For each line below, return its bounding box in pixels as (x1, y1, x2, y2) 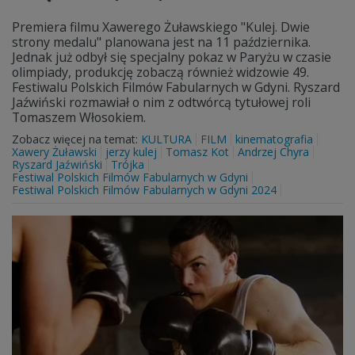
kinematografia (235, 132, 313, 147)
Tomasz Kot (166, 144, 229, 159)
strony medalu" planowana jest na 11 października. (12, 33, 311, 51)
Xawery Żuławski (12, 144, 97, 159)
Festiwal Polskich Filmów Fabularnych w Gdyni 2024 (12, 182, 277, 197)
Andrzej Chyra (238, 144, 309, 159)
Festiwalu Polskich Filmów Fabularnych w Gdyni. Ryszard (12, 78, 340, 96)
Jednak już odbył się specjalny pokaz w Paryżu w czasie (12, 48, 331, 66)
